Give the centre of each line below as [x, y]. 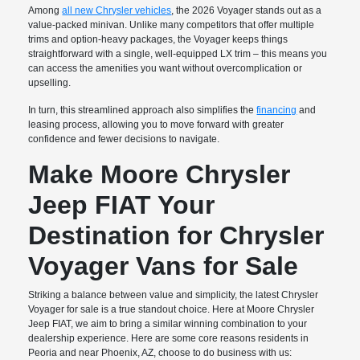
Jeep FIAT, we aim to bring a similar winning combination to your [168, 324]
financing [277, 110]
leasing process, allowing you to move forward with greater [156, 125]
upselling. [50, 83]
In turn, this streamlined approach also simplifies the [143, 110]
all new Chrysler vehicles [117, 11]
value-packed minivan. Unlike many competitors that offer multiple [172, 25]
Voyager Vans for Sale [164, 266]
